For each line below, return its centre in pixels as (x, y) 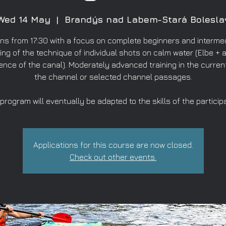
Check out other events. (113, 157)
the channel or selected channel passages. (113, 77)
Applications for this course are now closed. (113, 145)
